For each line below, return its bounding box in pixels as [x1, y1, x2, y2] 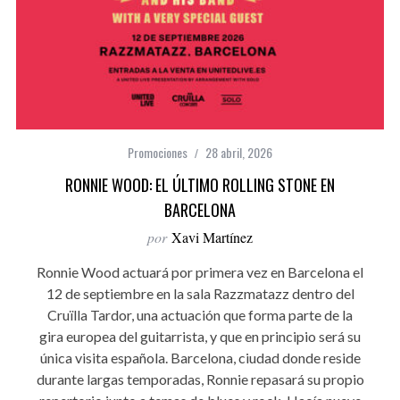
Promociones [128, 143, 187, 162]
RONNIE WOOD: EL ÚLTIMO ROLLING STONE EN [65, 173, 335, 197]
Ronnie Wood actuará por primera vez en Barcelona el [37, 263, 363, 281]
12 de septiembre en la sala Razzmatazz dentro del [46, 285, 354, 303]
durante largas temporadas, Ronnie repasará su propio [36, 371, 364, 388]
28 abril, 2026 [205, 143, 272, 162]
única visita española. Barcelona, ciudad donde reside [39, 349, 361, 367]
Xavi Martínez [171, 228, 253, 247]
